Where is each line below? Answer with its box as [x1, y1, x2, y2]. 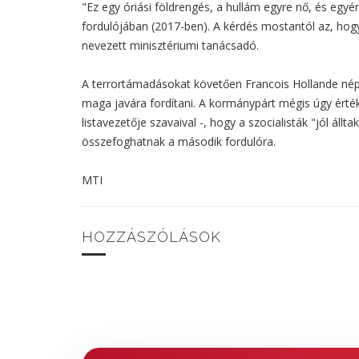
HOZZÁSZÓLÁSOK [82, 228, 221, 245]
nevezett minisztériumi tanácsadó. [82, 37, 259, 53]
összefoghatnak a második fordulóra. [82, 133, 276, 149]
